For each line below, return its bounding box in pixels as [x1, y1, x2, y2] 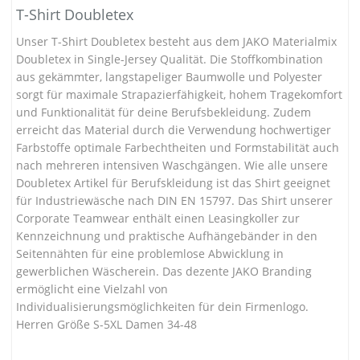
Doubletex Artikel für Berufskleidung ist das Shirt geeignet [16, 174, 330, 190]
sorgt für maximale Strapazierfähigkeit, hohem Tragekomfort [16, 86, 342, 102]
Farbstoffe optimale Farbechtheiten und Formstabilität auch [16, 139, 339, 155]
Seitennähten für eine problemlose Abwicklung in [16, 245, 284, 261]
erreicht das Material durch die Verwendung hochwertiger [16, 121, 331, 137]
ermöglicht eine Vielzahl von [16, 280, 168, 297]
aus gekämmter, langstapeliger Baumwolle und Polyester [16, 68, 322, 84]
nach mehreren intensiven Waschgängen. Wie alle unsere [16, 157, 328, 173]
